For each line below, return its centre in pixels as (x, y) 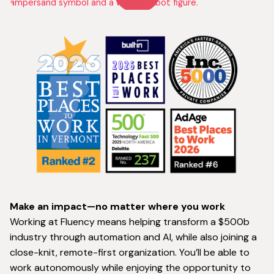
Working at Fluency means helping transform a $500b (130, 222)
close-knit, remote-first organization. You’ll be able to (130, 253)
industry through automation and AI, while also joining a (133, 237)
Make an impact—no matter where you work (117, 207)
